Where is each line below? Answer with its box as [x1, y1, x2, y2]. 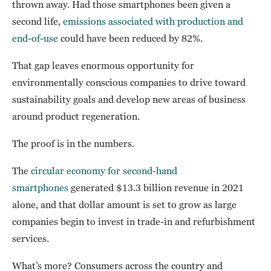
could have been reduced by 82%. [58, 33, 203, 44]
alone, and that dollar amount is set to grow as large [12, 199, 237, 211]
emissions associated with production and [63, 16, 243, 27]
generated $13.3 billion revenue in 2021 [68, 182, 244, 194]
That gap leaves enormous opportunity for [12, 60, 194, 71]
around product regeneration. [12, 111, 140, 122]
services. [12, 233, 49, 244]
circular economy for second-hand [31, 165, 177, 177]
